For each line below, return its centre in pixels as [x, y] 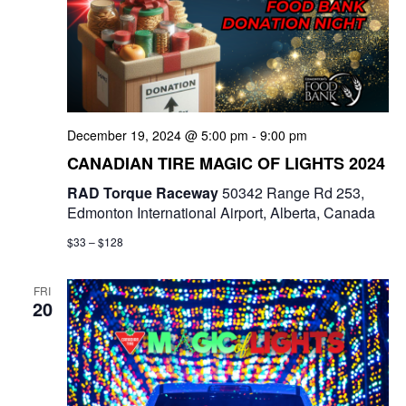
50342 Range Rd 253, [293, 193]
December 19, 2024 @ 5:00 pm [157, 135]
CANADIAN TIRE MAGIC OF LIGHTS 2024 [226, 163]
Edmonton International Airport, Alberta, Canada [221, 213]
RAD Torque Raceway [144, 193]
